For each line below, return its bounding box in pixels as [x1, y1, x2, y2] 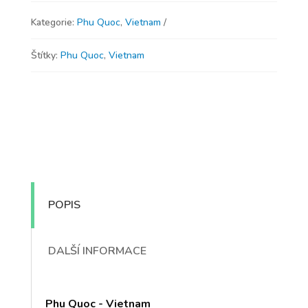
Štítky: [30, 49, 60, 62]
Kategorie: [30, 16, 77, 29]
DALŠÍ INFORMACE [47, 243, 146, 258]
